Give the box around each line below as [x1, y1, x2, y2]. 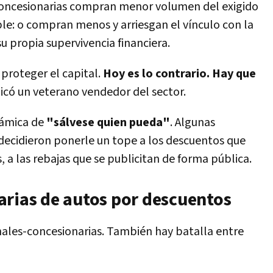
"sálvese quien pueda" [46, 115, 170, 130]
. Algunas [170, 115, 215, 130]
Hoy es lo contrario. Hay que [103, 66, 256, 82]
